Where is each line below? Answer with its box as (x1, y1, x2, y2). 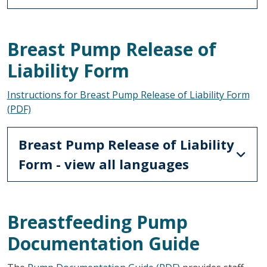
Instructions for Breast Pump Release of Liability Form (7, 88, 250, 101)
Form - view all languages (18, 154, 189, 173)
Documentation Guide (7, 231, 200, 256)
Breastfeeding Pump (7, 209, 188, 234)
